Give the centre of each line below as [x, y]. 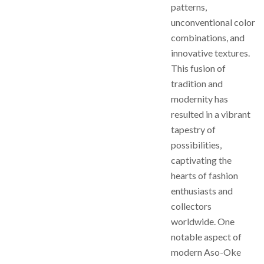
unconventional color [213, 22]
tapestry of [193, 129]
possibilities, [196, 145]
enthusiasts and [202, 191]
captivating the [201, 160]
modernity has [199, 99]
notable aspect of [206, 237]
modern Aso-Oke [206, 252]
